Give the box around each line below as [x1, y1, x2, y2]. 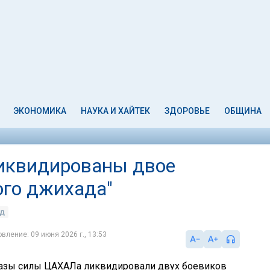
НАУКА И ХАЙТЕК [81, 106, 151, 116]
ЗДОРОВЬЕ [164, 106, 210, 116]
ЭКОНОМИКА [13, 106, 67, 116]
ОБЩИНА [224, 106, 262, 116]
